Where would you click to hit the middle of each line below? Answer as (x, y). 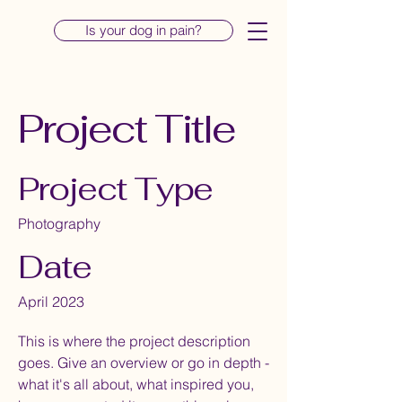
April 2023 (51, 301)
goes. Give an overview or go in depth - (144, 363)
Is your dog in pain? (144, 30)
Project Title (127, 129)
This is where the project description (134, 341)
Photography (59, 223)
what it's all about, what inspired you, (136, 384)
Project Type (115, 189)
